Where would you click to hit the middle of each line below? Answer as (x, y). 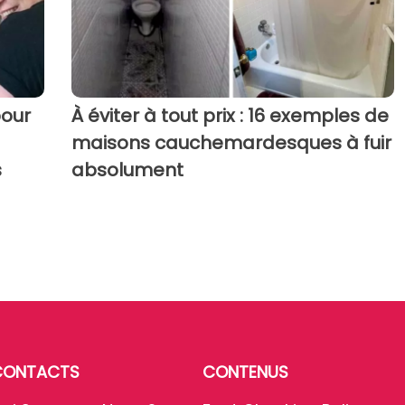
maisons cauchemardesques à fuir (231, 143)
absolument (127, 170)
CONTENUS (245, 372)
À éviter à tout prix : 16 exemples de (230, 116)
